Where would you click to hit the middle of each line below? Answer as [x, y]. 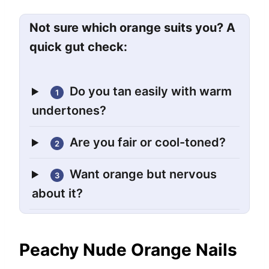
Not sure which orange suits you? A [132, 28]
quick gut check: [78, 47]
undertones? [69, 111]
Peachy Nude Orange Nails [128, 250]
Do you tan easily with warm [151, 92]
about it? [57, 194]
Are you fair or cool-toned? [148, 143]
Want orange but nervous [144, 174]
